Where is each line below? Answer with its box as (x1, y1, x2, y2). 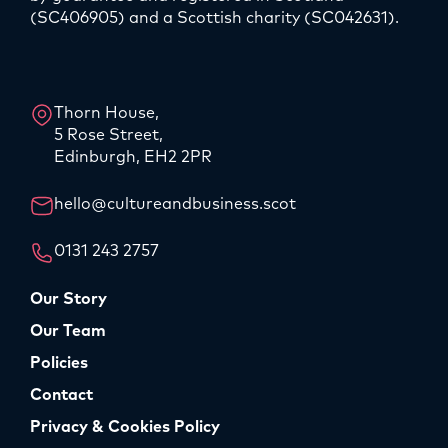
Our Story (30, 291, 107, 308)
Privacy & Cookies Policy (30, 419, 220, 436)
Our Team (30, 323, 106, 340)
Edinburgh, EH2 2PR (54, 149, 212, 166)
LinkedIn (49, 59, 115, 76)
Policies (30, 355, 88, 372)
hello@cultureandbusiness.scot (54, 196, 296, 213)
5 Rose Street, (54, 127, 163, 144)
